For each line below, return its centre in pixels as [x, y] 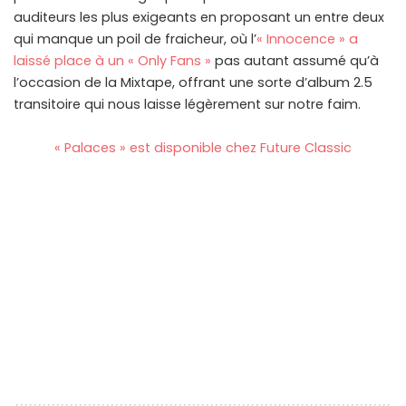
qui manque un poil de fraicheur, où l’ [135, 39]
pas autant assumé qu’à [295, 61]
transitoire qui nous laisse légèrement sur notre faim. [187, 105]
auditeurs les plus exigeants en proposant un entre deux [199, 18]
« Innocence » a [307, 39]
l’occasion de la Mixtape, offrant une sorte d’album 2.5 [193, 83]
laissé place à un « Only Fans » [112, 61]
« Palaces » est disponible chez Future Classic [203, 148]
